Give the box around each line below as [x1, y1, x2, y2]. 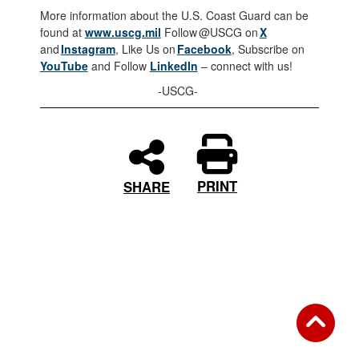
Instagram [60, 41, 115, 58]
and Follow [87, 58, 150, 75]
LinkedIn [149, 58, 198, 75]
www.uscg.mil [84, 24, 161, 41]
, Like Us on [115, 41, 177, 58]
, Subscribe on [231, 41, 305, 58]
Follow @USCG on [160, 24, 260, 41]
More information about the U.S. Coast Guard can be [39, 7, 309, 24]
